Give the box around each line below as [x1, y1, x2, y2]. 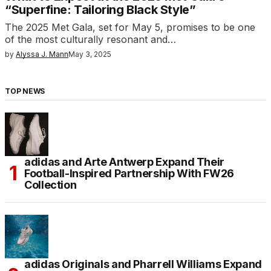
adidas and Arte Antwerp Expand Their [24, 155, 225, 169]
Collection [24, 178, 77, 192]
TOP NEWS [5, 87, 45, 96]
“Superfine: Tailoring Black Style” [5, 2, 196, 18]
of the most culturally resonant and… [5, 33, 176, 46]
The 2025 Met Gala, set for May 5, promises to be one [5, 21, 255, 34]
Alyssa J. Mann [16, 50, 68, 59]
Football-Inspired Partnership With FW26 [24, 167, 234, 180]
